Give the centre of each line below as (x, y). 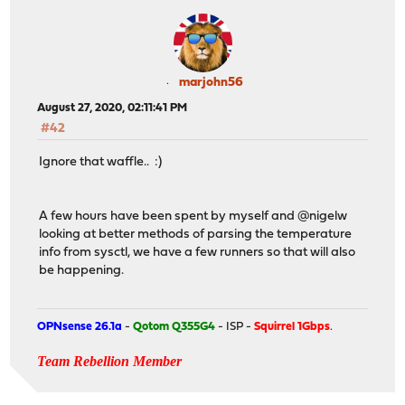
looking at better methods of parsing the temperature (196, 234)
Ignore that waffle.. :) (101, 162)
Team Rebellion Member (110, 362)
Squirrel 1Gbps (292, 327)
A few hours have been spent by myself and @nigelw (193, 216)
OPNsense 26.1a (80, 327)
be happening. (82, 270)
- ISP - (235, 327)
